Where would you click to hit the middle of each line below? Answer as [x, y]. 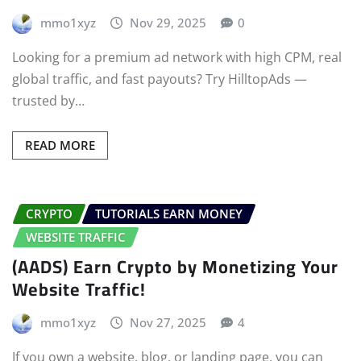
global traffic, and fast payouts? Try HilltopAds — [160, 79]
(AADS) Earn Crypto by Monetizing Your [175, 266]
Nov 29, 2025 [168, 22]
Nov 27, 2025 [168, 322]
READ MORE [60, 145]
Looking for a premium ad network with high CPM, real [177, 58]
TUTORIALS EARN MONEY [169, 214]
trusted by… [48, 101]
